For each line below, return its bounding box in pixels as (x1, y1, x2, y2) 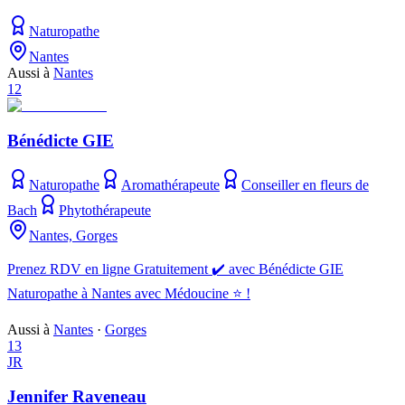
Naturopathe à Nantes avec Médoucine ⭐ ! (7, 285, 250, 301)
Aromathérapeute (121, 176, 220, 193)
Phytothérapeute (59, 202, 151, 218)
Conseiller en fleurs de (241, 176, 369, 193)
